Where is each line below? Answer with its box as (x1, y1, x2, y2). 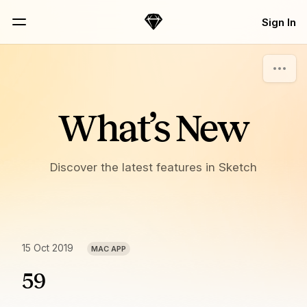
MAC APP (91, 244, 126, 254)
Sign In (262, 15, 296, 29)
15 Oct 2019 (22, 242, 73, 254)
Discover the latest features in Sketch (50, 160, 257, 174)
